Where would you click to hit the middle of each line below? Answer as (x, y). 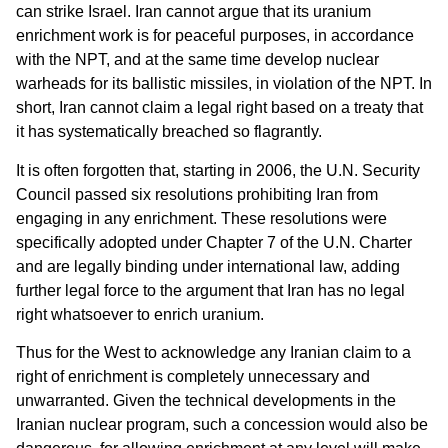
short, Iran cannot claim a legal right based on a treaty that (219, 108)
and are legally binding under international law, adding (208, 266)
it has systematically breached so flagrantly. (169, 132)
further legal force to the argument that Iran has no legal (210, 290)
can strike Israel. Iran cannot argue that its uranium (193, 12)
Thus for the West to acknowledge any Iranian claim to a (213, 353)
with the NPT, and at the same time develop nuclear (197, 60)
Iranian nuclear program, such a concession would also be (222, 425)
